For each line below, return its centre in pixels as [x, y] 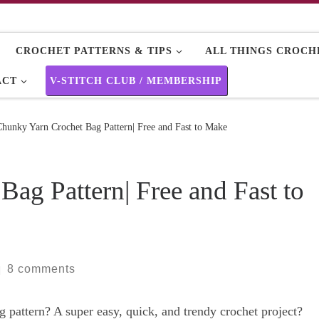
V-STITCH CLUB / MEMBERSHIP [136, 80]
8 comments [42, 268]
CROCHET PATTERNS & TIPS [94, 50]
